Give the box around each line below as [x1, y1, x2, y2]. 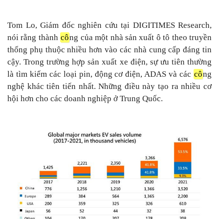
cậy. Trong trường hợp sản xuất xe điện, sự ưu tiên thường [7, 57, 212, 66]
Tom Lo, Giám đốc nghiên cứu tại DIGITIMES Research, [7, 20, 212, 30]
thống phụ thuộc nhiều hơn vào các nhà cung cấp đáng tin [7, 44, 212, 54]
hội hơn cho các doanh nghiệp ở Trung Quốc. [7, 93, 163, 103]
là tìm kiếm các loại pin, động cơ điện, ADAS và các [7, 69, 194, 79]
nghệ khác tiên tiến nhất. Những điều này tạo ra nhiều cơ [7, 81, 212, 91]
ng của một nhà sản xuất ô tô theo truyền [69, 32, 212, 42]
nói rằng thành [7, 32, 61, 42]
